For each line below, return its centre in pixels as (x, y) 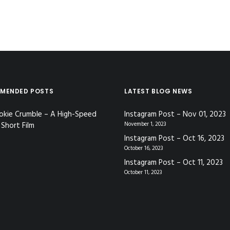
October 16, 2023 (144, 148)
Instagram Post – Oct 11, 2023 (174, 163)
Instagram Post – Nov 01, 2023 (175, 114)
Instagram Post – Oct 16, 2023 (174, 139)
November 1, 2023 (145, 124)
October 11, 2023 (143, 172)
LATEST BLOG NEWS (158, 91)
